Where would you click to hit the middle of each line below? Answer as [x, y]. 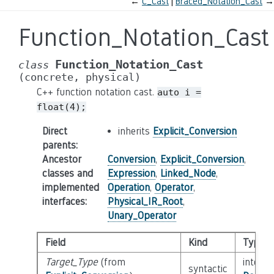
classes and [67, 173]
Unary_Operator [142, 216]
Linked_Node [188, 173]
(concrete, [49, 77]
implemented [70, 187]
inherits [135, 131]
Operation [128, 187]
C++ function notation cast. [97, 92]
